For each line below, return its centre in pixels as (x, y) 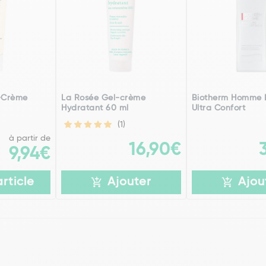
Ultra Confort (218, 108)
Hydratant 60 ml (95, 108)
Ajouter (129, 182)
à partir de (30, 138)
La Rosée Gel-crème (104, 98)
